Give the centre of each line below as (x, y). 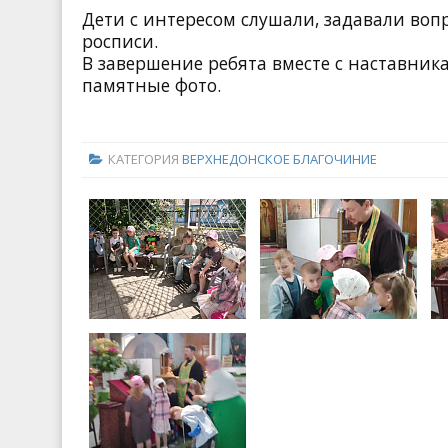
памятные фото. (151, 84)
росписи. (120, 40)
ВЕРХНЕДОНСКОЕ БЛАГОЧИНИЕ (279, 159)
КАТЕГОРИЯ (144, 159)
